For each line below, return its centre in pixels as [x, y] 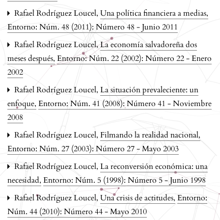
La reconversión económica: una [154, 166]
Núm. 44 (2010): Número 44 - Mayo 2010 [77, 211]
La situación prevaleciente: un [149, 90]
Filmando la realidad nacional [150, 135]
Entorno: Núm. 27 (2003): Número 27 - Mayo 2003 [93, 149]
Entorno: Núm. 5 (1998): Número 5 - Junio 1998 [124, 180]
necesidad [24, 180]
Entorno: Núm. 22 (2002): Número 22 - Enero [134, 58]
